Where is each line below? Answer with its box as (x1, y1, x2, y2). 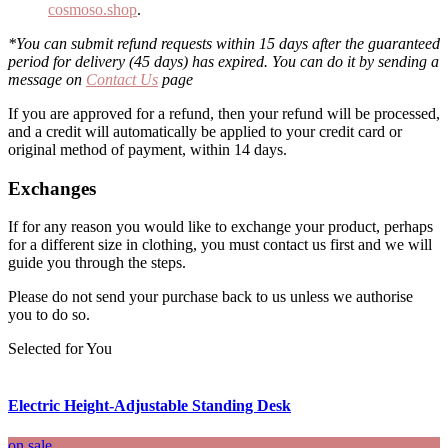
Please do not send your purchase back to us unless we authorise (8, 288, 413, 306)
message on (8, 70, 86, 88)
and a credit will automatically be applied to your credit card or (8, 122, 402, 140)
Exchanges (8, 177, 96, 199)
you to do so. (8, 306, 90, 324)
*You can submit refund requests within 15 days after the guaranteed (8, 34, 440, 52)
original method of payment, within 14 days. (8, 140, 287, 158)
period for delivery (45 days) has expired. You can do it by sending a (8, 52, 439, 70)
